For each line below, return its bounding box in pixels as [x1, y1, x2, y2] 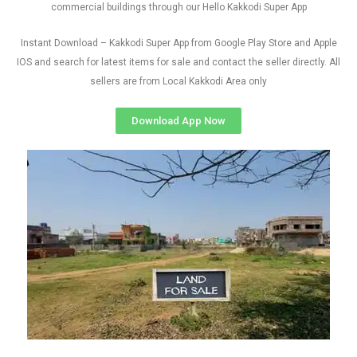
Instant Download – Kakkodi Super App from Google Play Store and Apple [20, 37, 337, 49]
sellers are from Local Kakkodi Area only [90, 76, 267, 87]
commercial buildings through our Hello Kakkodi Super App [50, 2, 307, 13]
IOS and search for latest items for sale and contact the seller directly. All [17, 57, 340, 68]
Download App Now [131, 115, 226, 127]
